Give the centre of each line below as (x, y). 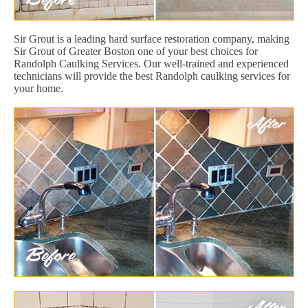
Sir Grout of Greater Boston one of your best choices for (136, 51)
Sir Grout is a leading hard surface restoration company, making (152, 38)
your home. (38, 88)
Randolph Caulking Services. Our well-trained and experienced (151, 63)
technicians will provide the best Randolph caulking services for (152, 76)
